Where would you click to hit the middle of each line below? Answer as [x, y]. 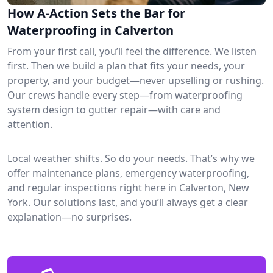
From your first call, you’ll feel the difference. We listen [132, 51]
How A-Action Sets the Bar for [96, 13]
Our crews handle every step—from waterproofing [125, 95]
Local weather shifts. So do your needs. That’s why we [131, 158]
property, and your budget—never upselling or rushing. [136, 80]
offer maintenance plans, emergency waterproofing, [128, 173]
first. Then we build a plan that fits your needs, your [126, 66]
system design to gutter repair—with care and [114, 109]
